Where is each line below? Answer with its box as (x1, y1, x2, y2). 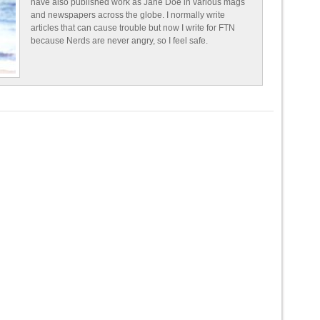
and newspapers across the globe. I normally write (31, 10, 225, 20)
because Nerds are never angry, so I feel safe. (31, 36, 208, 46)
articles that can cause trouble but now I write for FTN (31, 23, 235, 33)
